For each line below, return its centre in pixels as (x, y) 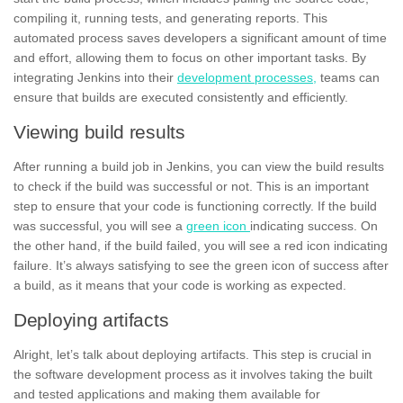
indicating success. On (314, 225)
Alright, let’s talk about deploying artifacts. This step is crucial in (193, 354)
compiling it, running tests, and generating (134, 18)
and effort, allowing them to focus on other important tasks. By (190, 57)
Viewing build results (99, 131)
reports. (278, 18)
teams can (348, 77)
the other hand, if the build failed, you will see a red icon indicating (201, 245)
